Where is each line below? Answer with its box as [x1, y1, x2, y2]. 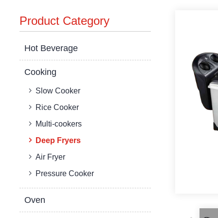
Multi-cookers [36, 120, 82, 128]
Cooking [24, 67, 57, 77]
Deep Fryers [36, 136, 81, 145]
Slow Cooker [36, 87, 81, 95]
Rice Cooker [36, 103, 79, 111]
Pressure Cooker [36, 169, 94, 178]
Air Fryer [36, 153, 66, 161]
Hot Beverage [24, 43, 78, 53]
